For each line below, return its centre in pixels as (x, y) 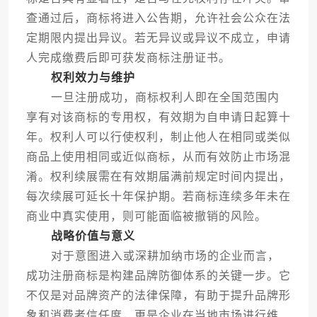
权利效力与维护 (93, 78)
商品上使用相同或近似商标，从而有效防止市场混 (158, 157)
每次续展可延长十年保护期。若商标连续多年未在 (158, 197)
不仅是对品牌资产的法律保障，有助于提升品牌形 (158, 296)
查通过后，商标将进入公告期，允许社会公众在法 (158, 18)
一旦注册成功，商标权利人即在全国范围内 (152, 98)
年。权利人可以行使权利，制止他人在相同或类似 (158, 137)
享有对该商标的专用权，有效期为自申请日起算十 (158, 117)
